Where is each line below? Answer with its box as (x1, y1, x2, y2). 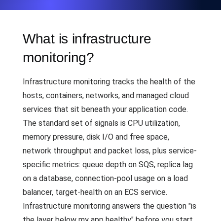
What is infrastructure (23, 31, 151, 46)
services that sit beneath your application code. (23, 105, 188, 114)
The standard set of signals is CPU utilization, (23, 118, 180, 128)
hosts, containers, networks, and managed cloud (23, 91, 189, 100)
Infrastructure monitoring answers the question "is (23, 201, 196, 211)
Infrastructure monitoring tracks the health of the (23, 77, 195, 86)
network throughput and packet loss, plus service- (23, 146, 197, 155)
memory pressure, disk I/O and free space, (23, 132, 169, 142)
